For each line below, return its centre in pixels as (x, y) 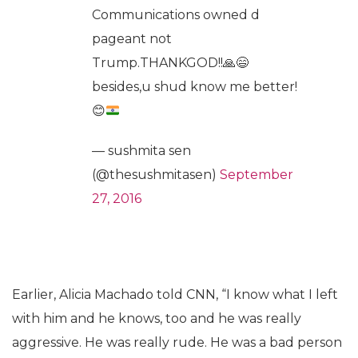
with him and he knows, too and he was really (157, 319)
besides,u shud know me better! (195, 87)
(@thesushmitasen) (156, 175)
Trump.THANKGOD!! (157, 63)
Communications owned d (176, 15)
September (257, 175)
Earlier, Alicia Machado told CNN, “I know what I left (175, 295)
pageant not (132, 39)
